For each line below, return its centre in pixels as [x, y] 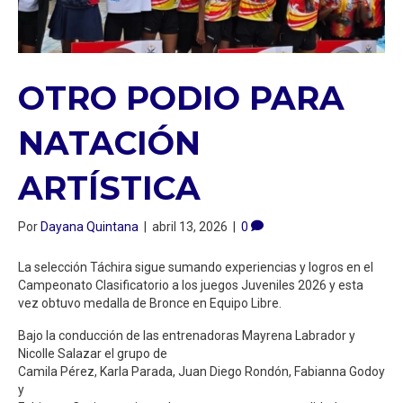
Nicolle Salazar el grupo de [93, 353]
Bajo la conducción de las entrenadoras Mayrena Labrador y [187, 335]
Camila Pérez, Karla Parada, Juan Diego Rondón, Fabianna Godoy [201, 371]
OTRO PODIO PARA [181, 98]
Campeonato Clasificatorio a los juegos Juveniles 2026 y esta [191, 285]
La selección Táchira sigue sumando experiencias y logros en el [196, 267]
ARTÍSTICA [109, 188]
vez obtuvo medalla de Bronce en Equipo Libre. [150, 303]
